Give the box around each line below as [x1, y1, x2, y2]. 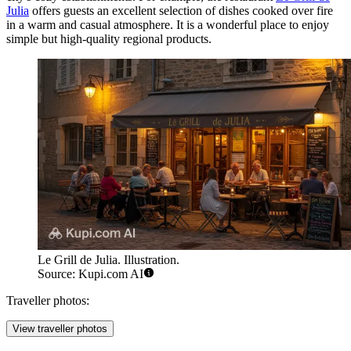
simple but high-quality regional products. [6, 31, 212, 45]
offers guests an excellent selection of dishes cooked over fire [29, 3, 333, 17]
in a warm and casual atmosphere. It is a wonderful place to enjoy [6, 17, 329, 31]
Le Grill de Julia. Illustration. [38, 252, 179, 266]
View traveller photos [13, 322, 107, 335]
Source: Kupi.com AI [38, 266, 143, 280]
